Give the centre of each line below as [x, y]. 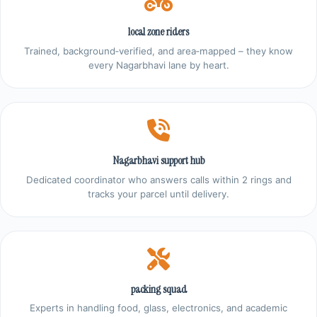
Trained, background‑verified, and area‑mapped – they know [158, 51]
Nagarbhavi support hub [158, 160]
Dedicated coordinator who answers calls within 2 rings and [158, 179]
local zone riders [158, 32]
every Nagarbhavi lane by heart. [158, 65]
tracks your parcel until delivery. [158, 194]
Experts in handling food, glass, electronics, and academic [158, 308]
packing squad [158, 289]
